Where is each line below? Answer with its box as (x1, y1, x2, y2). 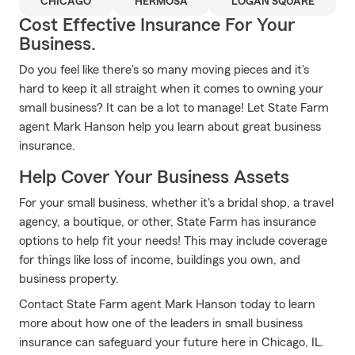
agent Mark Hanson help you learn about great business (19, 120, 321, 133)
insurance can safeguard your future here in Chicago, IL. (19, 336, 324, 349)
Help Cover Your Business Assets (19, 168, 289, 187)
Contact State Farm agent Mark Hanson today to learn (19, 298, 315, 311)
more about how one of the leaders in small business (19, 317, 303, 330)
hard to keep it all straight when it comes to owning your (19, 82, 323, 95)
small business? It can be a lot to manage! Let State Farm (19, 101, 329, 114)
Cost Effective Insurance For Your (19, 16, 295, 35)
